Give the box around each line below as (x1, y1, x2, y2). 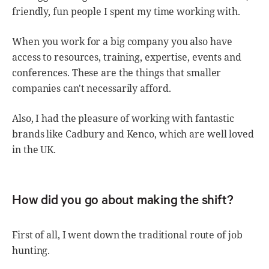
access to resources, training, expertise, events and (12, 50, 241, 64)
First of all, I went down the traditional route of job (12, 228, 243, 241)
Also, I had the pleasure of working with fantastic (12, 111, 234, 125)
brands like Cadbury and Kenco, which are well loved (12, 127, 254, 141)
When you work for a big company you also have (12, 34, 232, 48)
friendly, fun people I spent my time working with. (12, 4, 240, 18)
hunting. (12, 243, 50, 257)
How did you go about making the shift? (12, 190, 234, 208)
